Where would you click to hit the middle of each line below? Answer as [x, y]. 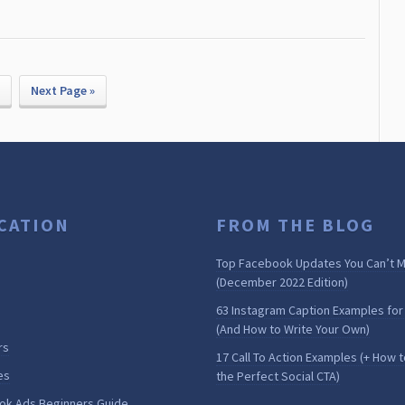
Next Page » [63, 90]
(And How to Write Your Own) [293, 329]
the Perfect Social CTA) [278, 376]
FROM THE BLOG [295, 225]
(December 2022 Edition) [282, 282]
